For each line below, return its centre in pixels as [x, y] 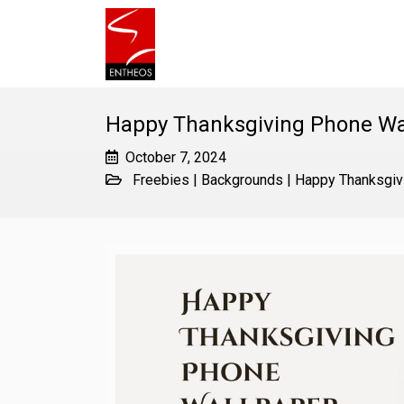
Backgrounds [242, 180]
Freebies [161, 180]
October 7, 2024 [176, 157]
